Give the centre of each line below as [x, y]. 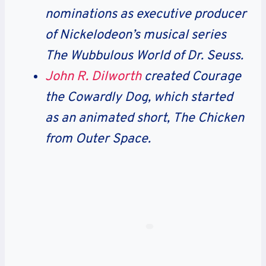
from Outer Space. [99, 139]
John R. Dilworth [93, 77]
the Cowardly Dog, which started [139, 97]
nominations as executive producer [146, 14]
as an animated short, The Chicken [145, 118]
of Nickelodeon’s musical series [136, 35]
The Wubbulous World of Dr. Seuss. [144, 56]
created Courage [191, 77]
